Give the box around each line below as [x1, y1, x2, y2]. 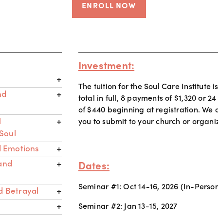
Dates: [78, 158, 110, 172]
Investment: [78, 57, 135, 72]
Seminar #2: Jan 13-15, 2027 [78, 200, 178, 211]
